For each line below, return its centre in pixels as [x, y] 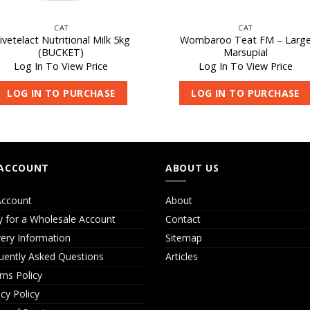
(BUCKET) [61, 53]
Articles [182, 256]
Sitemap [184, 237]
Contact [183, 219]
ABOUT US [192, 168]
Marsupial [245, 53]
